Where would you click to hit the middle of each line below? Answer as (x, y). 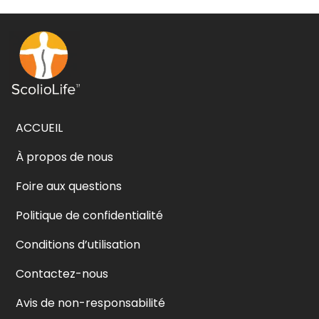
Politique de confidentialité (89, 216)
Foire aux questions (69, 187)
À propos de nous (64, 157)
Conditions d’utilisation (78, 245)
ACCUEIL (39, 128)
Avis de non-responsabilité (90, 303)
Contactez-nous (62, 274)
